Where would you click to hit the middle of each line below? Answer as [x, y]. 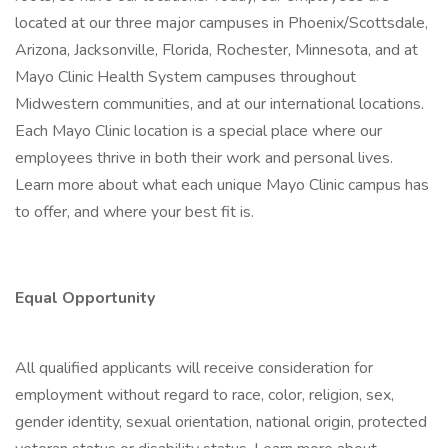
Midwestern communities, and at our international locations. [219, 104]
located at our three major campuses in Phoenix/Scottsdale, [221, 23]
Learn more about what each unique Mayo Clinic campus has [222, 185]
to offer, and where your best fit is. [134, 212]
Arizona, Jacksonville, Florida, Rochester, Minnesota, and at [216, 50]
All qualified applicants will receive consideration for [194, 368]
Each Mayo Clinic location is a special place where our [198, 131]
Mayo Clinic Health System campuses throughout [185, 77]
